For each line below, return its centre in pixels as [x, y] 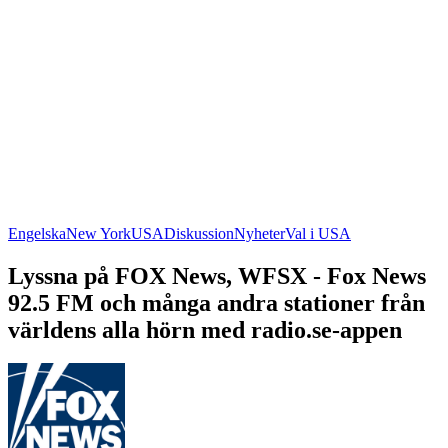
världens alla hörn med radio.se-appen [205, 329]
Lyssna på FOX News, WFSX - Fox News [217, 275]
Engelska [37, 233]
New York [98, 233]
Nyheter [259, 233]
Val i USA [318, 233]
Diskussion [199, 233]
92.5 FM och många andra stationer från [216, 302]
